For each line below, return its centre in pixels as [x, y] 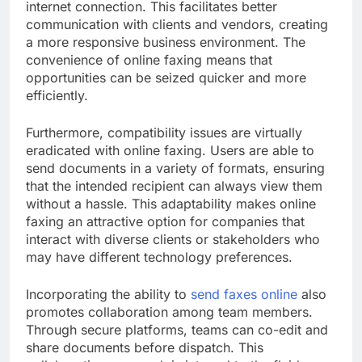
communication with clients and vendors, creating [177, 25]
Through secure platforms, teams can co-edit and [177, 330]
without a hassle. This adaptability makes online [171, 204]
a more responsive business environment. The [166, 42]
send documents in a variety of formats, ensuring [175, 168]
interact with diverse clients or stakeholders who [173, 240]
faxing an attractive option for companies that [165, 222]
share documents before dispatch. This [145, 348]
